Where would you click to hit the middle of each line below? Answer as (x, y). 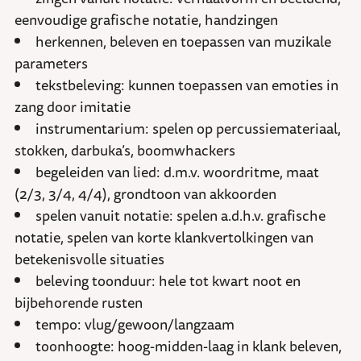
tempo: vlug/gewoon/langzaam (135, 324)
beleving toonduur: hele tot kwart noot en (168, 281)
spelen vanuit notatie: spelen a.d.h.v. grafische (180, 216)
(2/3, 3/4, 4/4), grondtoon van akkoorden (145, 194)
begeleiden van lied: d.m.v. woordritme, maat (177, 172)
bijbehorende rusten (79, 303)
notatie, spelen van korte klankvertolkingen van (164, 237)
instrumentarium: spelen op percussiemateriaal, (188, 129)
